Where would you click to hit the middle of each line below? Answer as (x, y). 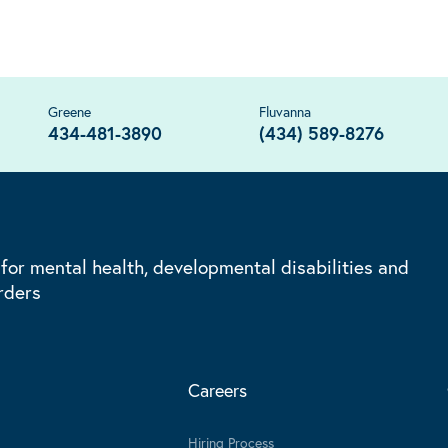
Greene (69, 112)
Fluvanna (284, 112)
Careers (218, 389)
